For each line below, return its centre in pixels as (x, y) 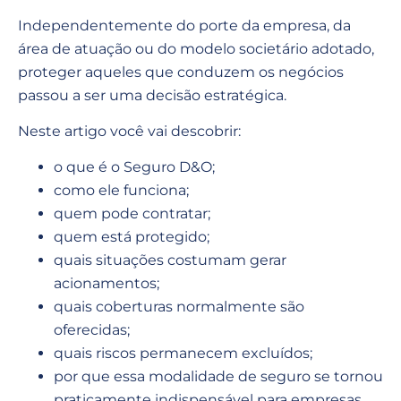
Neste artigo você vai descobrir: (129, 132)
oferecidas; (92, 330)
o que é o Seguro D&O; (134, 167)
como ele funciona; (121, 191)
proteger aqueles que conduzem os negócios (181, 72)
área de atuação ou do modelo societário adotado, (196, 48)
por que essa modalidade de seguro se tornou (218, 377)
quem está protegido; (132, 237)
